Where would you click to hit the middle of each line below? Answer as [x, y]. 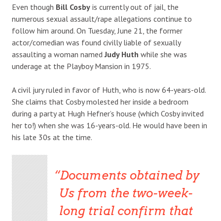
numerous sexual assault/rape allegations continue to [102, 18]
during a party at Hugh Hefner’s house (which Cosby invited [108, 113]
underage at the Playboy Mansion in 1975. [81, 66]
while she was [163, 54]
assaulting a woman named [58, 54]
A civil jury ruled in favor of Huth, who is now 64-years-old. [109, 90]
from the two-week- [133, 193]
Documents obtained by [130, 175]
